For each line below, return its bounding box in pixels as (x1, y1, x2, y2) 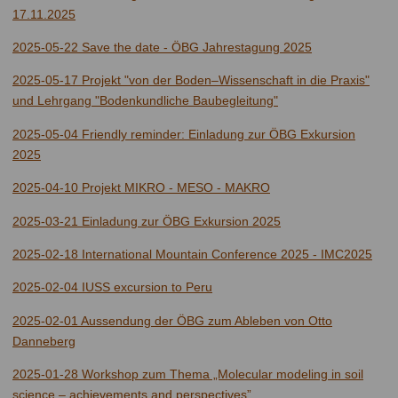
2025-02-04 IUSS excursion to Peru (12, 280, 212, 295)
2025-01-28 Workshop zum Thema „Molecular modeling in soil (12, 367, 363, 382)
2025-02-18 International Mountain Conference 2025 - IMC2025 (12, 246, 372, 261)
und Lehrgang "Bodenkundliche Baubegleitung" (12, 93, 278, 108)
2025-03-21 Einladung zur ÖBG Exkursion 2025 (12, 213, 281, 228)
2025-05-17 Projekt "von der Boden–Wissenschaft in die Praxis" (12, 73, 370, 88)
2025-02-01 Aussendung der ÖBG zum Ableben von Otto (12, 313, 332, 328)
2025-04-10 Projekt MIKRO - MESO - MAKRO (12, 180, 270, 195)
